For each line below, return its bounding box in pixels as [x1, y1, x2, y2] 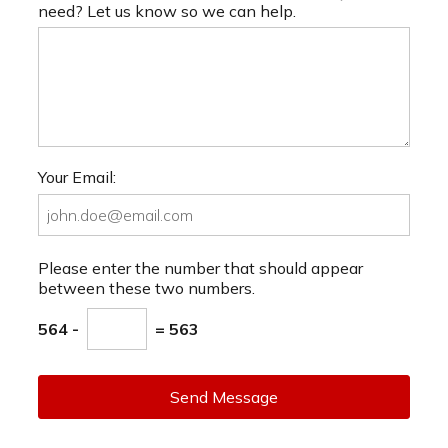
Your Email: [38, 167, 116, 188]
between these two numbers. [38, 278, 255, 299]
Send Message [170, 386, 278, 407]
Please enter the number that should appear [38, 258, 363, 279]
